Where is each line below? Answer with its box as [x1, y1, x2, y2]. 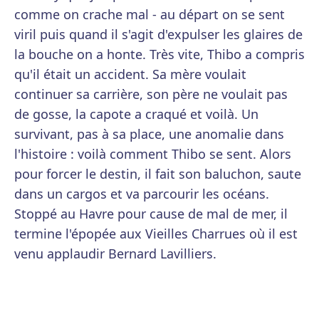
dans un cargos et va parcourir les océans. [14, 185, 269, 202]
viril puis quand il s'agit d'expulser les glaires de [14, 26, 303, 43]
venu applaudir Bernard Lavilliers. [14, 245, 216, 262]
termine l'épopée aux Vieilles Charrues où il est [14, 225, 298, 242]
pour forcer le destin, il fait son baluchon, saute [14, 165, 301, 182]
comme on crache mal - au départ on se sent [14, 6, 285, 23]
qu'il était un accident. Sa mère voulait [14, 66, 246, 83]
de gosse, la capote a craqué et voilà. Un [14, 105, 258, 122]
